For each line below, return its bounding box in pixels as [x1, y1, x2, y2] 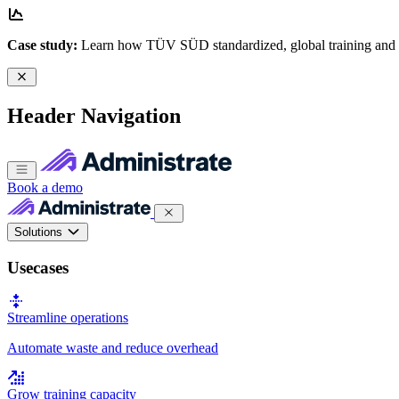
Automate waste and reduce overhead [7, 340, 218, 356]
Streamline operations [7, 310, 128, 326]
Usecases [7, 257, 69, 277]
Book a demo [7, 179, 83, 195]
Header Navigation [7, 103, 181, 127]
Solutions [14, 224, 66, 239]
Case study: [7, 37, 77, 53]
